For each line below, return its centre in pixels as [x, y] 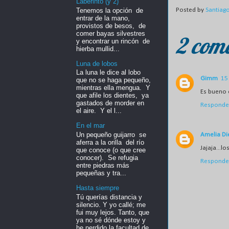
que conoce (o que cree [111, 150]
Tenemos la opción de [110, 10]
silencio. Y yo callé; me [111, 204]
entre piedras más [103, 165]
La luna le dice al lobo [110, 73]
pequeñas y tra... [101, 173]
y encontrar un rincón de [113, 41]
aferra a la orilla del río [110, 142]
